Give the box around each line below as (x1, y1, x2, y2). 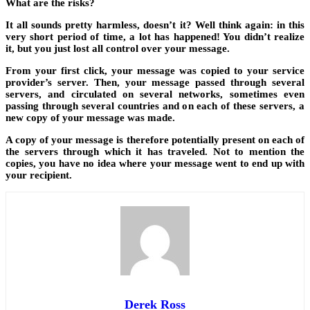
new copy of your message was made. (6, 112, 175, 124)
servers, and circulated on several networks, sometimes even (6, 89, 304, 100)
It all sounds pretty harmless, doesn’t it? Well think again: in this (6, 19, 304, 31)
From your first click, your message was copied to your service (6, 65, 304, 77)
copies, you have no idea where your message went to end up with (6, 158, 304, 170)
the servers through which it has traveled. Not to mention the (6, 146, 304, 158)
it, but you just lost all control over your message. (6, 43, 230, 55)
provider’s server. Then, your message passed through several (6, 77, 304, 89)
